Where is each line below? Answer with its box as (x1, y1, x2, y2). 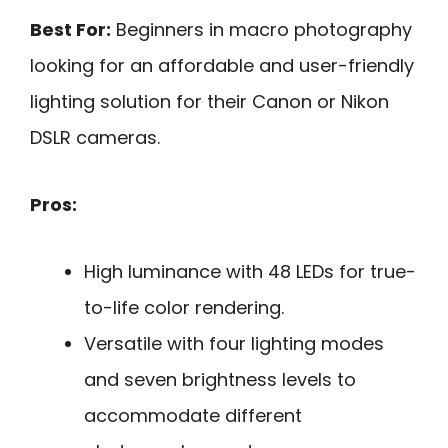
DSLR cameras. (30, 125, 160, 151)
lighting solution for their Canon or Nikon (30, 89, 389, 115)
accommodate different (84, 402, 302, 428)
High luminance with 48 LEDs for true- (84, 258, 416, 284)
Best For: (30, 17, 111, 43)
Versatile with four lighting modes (84, 330, 384, 356)
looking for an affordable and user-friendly (30, 53, 414, 79)
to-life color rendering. (84, 294, 284, 320)
